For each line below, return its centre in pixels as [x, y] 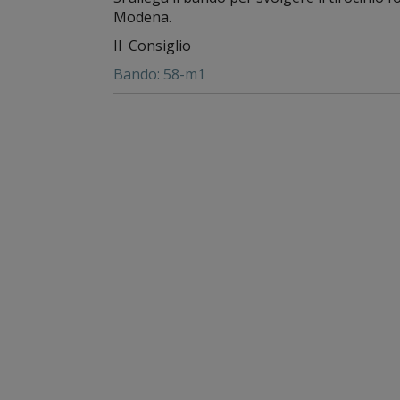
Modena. [142, 17]
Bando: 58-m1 [159, 74]
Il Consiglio [152, 46]
